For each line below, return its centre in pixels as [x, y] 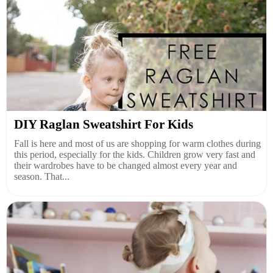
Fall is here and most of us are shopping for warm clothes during [137, 143]
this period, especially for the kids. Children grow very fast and [135, 154]
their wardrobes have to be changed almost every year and [126, 165]
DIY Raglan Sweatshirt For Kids [104, 124]
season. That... [42, 176]
